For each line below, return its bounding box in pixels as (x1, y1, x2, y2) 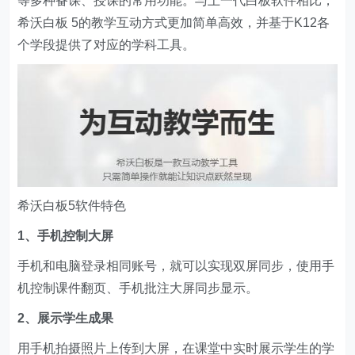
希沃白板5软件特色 (17, 198, 127, 212)
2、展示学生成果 (17, 311, 114, 325)
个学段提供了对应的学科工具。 (17, 38, 196, 52)
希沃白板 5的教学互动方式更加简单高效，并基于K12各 (17, 16, 330, 29)
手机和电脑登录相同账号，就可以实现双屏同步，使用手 (17, 258, 335, 273)
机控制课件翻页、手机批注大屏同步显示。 (17, 281, 259, 295)
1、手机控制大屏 (17, 228, 114, 242)
